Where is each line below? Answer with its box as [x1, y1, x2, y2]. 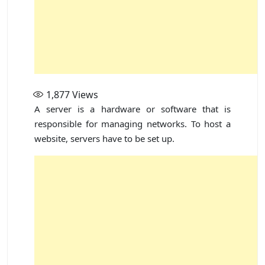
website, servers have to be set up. [34, 132, 174, 145]
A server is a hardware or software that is [34, 103, 231, 115]
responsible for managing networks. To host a [34, 118, 231, 130]
